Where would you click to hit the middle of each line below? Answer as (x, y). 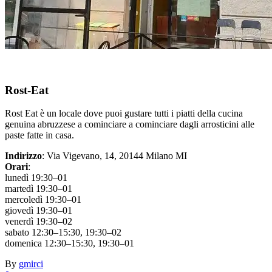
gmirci (31, 264)
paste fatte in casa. (39, 135)
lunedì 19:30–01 (36, 178)
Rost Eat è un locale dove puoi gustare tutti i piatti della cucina (124, 114)
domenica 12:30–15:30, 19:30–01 (70, 243)
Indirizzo (23, 156)
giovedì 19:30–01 (39, 211)
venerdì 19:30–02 (39, 222)
